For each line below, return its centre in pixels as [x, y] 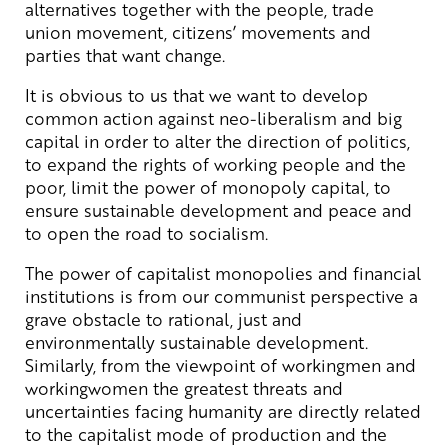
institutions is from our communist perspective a [221, 295]
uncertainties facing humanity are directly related [223, 410]
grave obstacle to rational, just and [163, 318]
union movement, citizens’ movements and [198, 31]
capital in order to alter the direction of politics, [217, 140]
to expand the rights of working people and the [215, 163]
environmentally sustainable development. [196, 341]
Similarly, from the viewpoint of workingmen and [220, 364]
